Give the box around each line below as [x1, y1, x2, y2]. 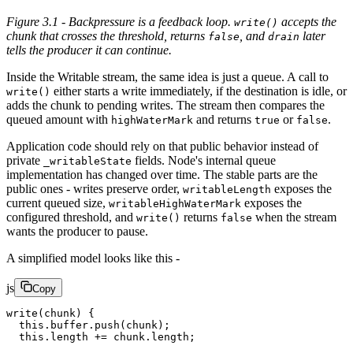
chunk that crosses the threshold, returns [6, 29, 208, 43]
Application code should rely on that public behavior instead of [6, 139, 318, 153]
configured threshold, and [6, 210, 136, 224]
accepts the [278, 15, 336, 28]
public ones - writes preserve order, [6, 182, 183, 195]
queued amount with [6, 113, 111, 126]
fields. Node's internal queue [132, 154, 276, 167]
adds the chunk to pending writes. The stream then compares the [6, 98, 325, 112]
